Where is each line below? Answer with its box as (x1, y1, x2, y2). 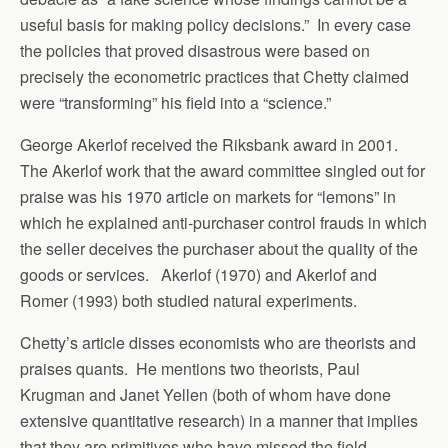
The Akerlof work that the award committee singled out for (20, 158, 425, 182)
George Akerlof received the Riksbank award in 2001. (20, 132, 402, 156)
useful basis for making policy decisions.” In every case (20, 12, 411, 36)
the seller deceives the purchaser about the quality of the (20, 236, 418, 260)
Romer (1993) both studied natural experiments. (20, 288, 357, 312)
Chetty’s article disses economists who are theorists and (20, 330, 416, 354)
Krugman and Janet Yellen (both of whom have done (20, 382, 391, 406)
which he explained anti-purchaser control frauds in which (20, 210, 427, 234)
